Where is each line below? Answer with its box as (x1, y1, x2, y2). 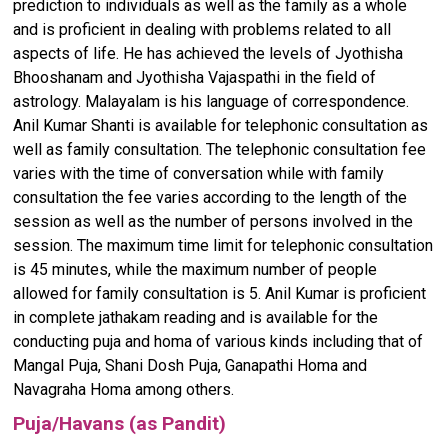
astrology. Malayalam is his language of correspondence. (12, 92, 409, 112)
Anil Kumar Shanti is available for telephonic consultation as (12, 116, 428, 136)
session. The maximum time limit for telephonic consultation (12, 236, 433, 256)
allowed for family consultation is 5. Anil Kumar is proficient (12, 284, 426, 304)
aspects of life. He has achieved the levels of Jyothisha (12, 44, 403, 64)
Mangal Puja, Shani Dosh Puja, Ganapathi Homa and (12, 356, 367, 376)
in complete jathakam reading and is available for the (12, 308, 378, 328)
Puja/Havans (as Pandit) (12, 411, 226, 435)
